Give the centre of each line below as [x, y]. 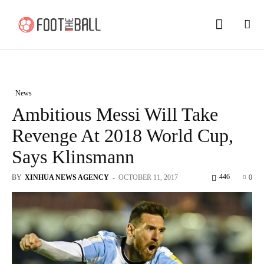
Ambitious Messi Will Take [115, 114]
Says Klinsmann [73, 156]
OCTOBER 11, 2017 [148, 177]
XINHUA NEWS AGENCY [67, 177]
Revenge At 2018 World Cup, [123, 135]
